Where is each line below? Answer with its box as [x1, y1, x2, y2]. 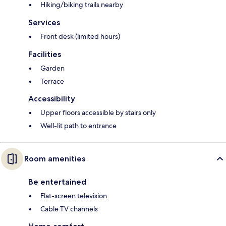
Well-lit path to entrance [40, 121, 117, 131]
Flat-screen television [40, 191, 107, 201]
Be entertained [28, 177, 86, 187]
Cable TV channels [40, 204, 98, 214]
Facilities [28, 49, 61, 60]
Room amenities [24, 154, 85, 164]
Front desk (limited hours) [40, 32, 120, 41]
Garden [40, 64, 65, 73]
